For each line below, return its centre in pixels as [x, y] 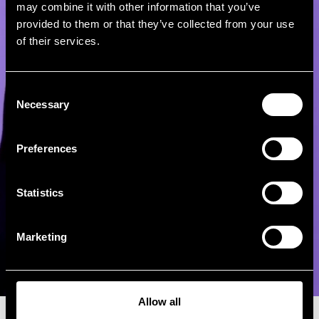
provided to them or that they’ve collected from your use [155, 23]
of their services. [58, 41]
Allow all [159, 301]
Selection [27, 107]
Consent [25, 90]
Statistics [40, 192]
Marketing [42, 236]
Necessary [43, 104]
